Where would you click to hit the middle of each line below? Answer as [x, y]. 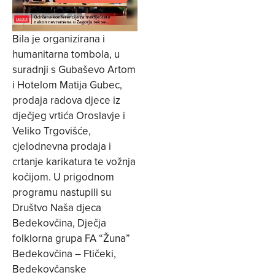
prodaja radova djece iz [66, 100]
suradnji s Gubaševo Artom [74, 69]
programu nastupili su [62, 192]
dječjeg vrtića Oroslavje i [69, 115]
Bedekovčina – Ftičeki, [64, 253]
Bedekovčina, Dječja [59, 223]
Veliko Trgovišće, [52, 130]
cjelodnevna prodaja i [62, 146]
